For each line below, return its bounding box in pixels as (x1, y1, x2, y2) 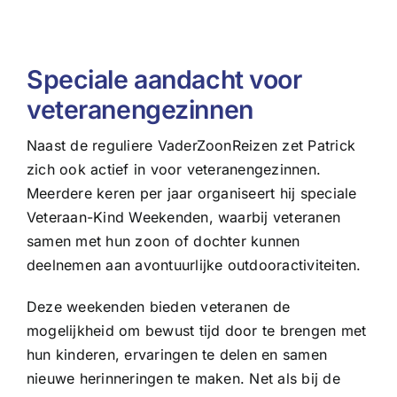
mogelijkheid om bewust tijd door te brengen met (26, 322, 367, 340)
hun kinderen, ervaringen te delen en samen (26, 346, 328, 364)
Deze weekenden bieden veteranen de (26, 298, 291, 316)
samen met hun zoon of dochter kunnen (26, 232, 300, 251)
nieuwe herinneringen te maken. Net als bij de (26, 370, 340, 388)
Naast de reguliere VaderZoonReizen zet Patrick (26, 136, 356, 155)
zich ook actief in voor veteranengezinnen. (26, 160, 322, 179)
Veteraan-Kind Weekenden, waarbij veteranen (26, 208, 341, 227)
